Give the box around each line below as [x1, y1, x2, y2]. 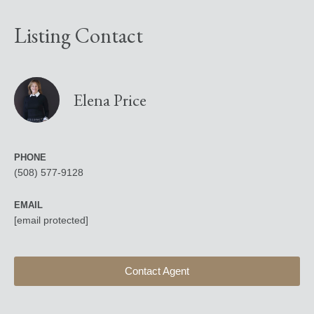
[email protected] [14, 214, 88, 226]
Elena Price [74, 88, 146, 111]
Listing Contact [14, 22, 143, 50]
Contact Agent [124, 265, 190, 278]
